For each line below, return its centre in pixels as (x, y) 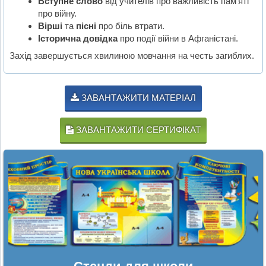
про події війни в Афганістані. (178, 39)
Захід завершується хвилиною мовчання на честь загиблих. (132, 55)
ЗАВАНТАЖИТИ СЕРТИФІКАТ (137, 129)
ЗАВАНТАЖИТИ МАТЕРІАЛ (137, 97)
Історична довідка (77, 39)
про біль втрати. (130, 26)
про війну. (57, 14)
